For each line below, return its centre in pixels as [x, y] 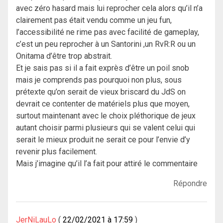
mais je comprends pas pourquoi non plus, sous [99, 80]
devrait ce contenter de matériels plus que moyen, [103, 104]
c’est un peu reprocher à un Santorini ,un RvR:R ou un [106, 44]
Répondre [190, 184]
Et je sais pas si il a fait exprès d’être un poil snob [103, 68]
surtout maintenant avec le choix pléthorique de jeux [106, 116]
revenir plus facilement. [56, 152]
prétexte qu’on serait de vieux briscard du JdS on [101, 92]
